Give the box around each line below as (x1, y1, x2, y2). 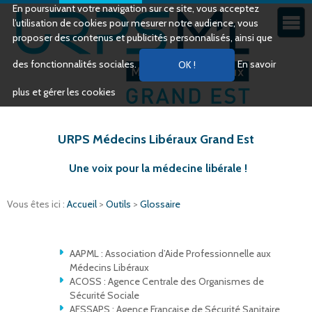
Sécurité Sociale (70, 289, 139, 302)
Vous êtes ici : (7, 198, 67, 211)
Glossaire (140, 198, 180, 211)
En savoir (237, 57, 276, 70)
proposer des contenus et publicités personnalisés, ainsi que (13, 31, 272, 44)
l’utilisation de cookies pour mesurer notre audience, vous (13, 17, 258, 29)
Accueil (67, 198, 99, 211)
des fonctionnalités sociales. (13, 57, 139, 70)
